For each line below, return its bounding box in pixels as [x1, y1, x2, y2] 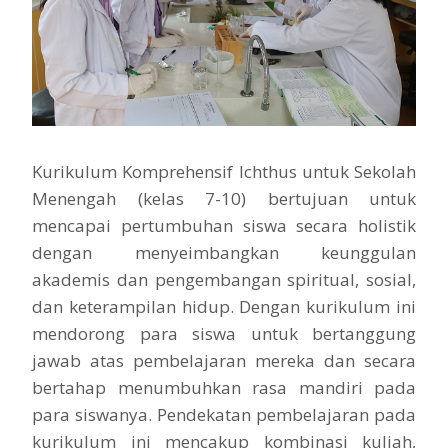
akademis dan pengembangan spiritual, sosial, [32, 267, 416, 291]
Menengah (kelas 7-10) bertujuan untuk [32, 186, 416, 210]
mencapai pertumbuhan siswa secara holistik [32, 213, 416, 237]
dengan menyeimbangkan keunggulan [32, 240, 416, 264]
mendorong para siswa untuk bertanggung [32, 321, 416, 345]
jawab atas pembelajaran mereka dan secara [32, 348, 416, 372]
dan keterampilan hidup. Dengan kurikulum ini [32, 294, 416, 318]
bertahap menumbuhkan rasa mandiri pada [32, 375, 416, 399]
